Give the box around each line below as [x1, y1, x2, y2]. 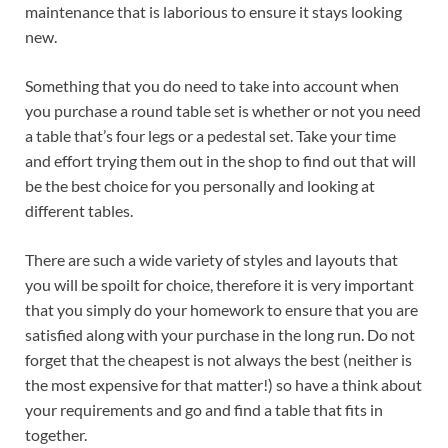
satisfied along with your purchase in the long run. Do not [25, 325, 415, 345]
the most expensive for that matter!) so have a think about [25, 375, 422, 395]
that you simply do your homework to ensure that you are [25, 300, 418, 320]
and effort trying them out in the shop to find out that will [25, 151, 416, 171]
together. [25, 425, 87, 445]
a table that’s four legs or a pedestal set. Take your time [25, 126, 396, 146]
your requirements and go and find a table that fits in [25, 400, 383, 420]
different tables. [25, 201, 133, 221]
